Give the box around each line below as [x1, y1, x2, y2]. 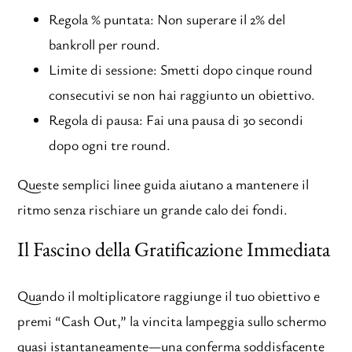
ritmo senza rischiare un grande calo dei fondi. [17, 199, 288, 218]
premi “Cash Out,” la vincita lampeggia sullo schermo [17, 311, 327, 331]
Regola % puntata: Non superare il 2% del [49, 9, 286, 28]
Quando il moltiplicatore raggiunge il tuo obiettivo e [17, 286, 321, 306]
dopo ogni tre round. [49, 134, 171, 154]
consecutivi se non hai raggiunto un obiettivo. [49, 84, 316, 104]
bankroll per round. [49, 34, 161, 53]
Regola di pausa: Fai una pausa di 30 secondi [49, 109, 304, 129]
